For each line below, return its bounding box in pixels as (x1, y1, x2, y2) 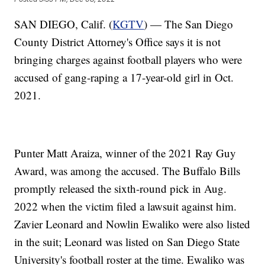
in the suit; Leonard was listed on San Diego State (14, 234, 240, 249)
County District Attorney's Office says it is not (14, 34, 221, 49)
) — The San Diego (144, 16, 234, 31)
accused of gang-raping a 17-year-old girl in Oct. (14, 69, 234, 85)
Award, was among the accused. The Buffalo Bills (14, 163, 241, 178)
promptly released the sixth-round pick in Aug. (14, 180, 227, 196)
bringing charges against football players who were (14, 51, 243, 67)
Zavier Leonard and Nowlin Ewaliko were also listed (14, 216, 251, 231)
